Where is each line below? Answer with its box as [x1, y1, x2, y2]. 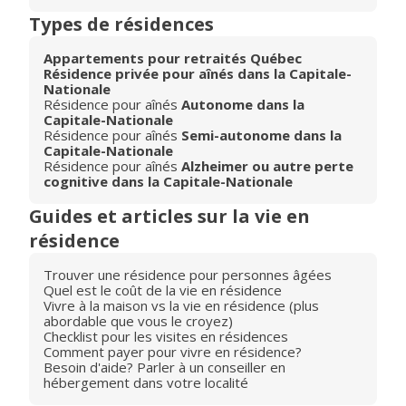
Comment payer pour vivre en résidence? [43, 343, 302, 361]
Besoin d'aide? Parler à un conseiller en [43, 358, 285, 376]
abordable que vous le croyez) [43, 312, 233, 330]
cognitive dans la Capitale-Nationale [43, 172, 293, 190]
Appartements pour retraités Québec [43, 49, 302, 67]
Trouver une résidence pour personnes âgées [43, 266, 332, 284]
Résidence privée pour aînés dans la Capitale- [43, 64, 352, 82]
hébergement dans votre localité [43, 373, 248, 391]
